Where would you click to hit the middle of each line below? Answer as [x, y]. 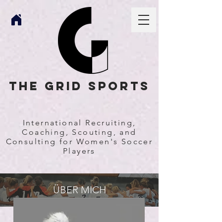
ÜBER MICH [79, 190]
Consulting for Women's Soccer [79, 141]
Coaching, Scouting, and [79, 132]
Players [79, 151]
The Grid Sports [79, 86]
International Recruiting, [79, 123]
